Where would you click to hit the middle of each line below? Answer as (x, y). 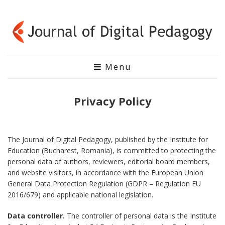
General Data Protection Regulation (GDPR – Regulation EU (104, 184)
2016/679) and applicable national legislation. (80, 195)
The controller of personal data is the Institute (141, 216)
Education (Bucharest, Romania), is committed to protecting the (112, 151)
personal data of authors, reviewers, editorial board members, (109, 162)
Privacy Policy (113, 101)
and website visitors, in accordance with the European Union (105, 173)
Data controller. (36, 216)
